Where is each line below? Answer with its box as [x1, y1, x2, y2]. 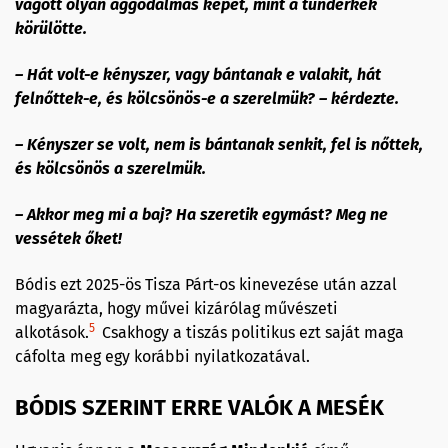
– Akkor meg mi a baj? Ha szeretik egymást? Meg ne [15, 204, 388, 224]
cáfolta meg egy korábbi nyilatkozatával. [15, 346, 314, 366]
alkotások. [15, 322, 89, 342]
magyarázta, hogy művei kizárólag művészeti [15, 298, 338, 318]
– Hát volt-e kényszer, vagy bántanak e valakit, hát [15, 64, 381, 84]
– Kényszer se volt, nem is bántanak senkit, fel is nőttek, [15, 134, 423, 154]
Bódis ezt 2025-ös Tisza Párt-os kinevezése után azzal [15, 274, 397, 294]
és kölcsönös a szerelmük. [15, 158, 206, 178]
